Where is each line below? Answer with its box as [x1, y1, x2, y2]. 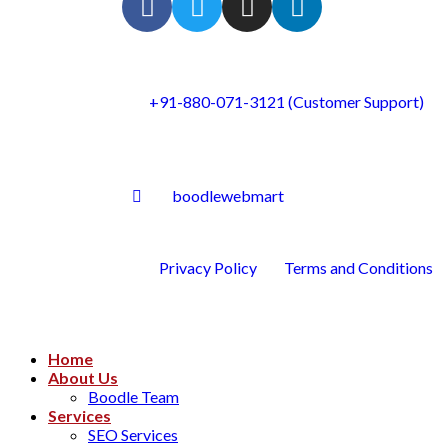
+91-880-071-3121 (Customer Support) [149, 92, 424, 112]
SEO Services [88, 425, 178, 445]
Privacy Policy [159, 258, 257, 278]
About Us [48, 368, 118, 388]
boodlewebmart [172, 186, 284, 206]
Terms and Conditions [284, 258, 433, 278]
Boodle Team [88, 387, 179, 407]
